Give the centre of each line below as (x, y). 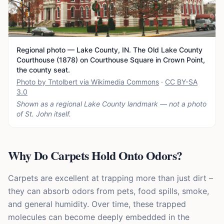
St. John (38, 114)
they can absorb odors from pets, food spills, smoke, (108, 191)
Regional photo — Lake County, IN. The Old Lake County (109, 50)
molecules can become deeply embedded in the (99, 217)
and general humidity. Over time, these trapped (97, 204)
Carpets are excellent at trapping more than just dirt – (110, 178)
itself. (61, 114)
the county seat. (43, 70)
